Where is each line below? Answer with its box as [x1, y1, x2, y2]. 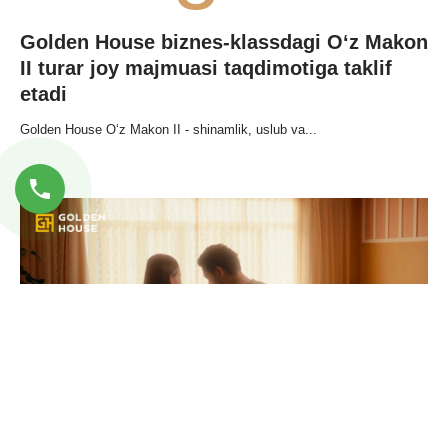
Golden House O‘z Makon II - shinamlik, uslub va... [20, 122, 317, 138]
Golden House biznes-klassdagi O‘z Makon [20, 30, 428, 53]
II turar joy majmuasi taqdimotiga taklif [20, 56, 392, 79]
